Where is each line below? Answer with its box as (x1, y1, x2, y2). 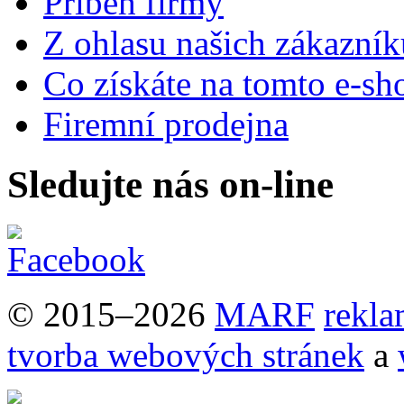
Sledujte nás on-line (7, 162, 334, 206)
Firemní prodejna (43, 104, 289, 143)
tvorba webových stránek (7, 335, 364, 374)
